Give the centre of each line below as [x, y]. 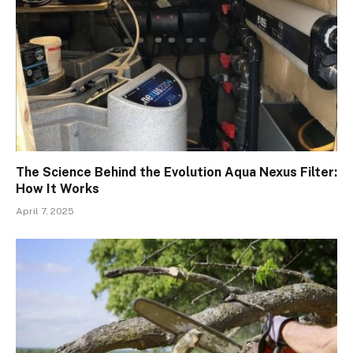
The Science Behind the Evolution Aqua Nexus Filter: [176, 173]
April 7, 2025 [45, 212]
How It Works [58, 189]
